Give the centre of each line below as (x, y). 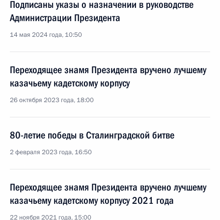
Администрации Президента (65, 18)
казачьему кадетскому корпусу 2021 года (92, 200)
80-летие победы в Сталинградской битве (92, 135)
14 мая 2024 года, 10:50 (46, 35)
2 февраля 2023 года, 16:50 (51, 152)
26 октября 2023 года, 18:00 (52, 100)
